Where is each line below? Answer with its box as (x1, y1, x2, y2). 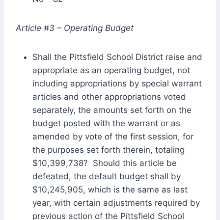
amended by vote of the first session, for (32, 131, 193, 141)
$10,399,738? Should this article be (32, 158, 177, 168)
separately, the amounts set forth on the (32, 105, 192, 115)
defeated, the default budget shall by (32, 171, 181, 181)
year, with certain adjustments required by (32, 197, 200, 208)
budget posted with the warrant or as (32, 118, 180, 128)
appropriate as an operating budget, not (32, 65, 190, 75)
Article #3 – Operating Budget (16, 23, 134, 33)
